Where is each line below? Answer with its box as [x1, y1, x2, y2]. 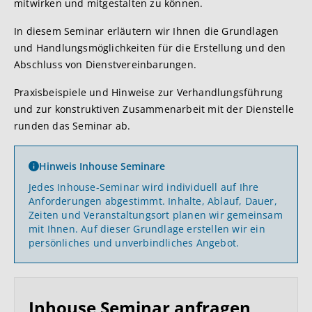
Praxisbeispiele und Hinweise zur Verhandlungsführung [14, 86, 283, 99]
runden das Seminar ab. [14, 119, 131, 132]
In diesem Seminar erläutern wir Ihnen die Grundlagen [14, 24, 279, 38]
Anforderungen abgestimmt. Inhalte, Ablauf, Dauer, [29, 194, 277, 208]
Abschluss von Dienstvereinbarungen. [14, 58, 196, 71]
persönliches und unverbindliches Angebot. [29, 236, 240, 249]
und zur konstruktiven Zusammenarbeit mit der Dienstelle [14, 102, 295, 116]
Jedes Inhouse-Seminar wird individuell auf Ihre [29, 180, 259, 194]
